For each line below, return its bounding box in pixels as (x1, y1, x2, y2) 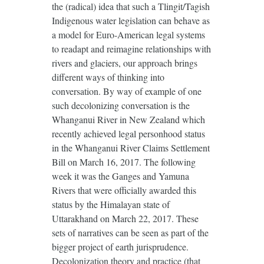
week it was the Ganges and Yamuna (51, 169, 189, 182)
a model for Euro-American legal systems (51, 28, 205, 41)
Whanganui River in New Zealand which (51, 113, 205, 126)
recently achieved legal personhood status (51, 127, 205, 140)
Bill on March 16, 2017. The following (51, 155, 196, 168)
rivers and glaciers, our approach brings (51, 56, 197, 69)
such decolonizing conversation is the (51, 98, 190, 111)
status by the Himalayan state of (51, 197, 170, 210)
